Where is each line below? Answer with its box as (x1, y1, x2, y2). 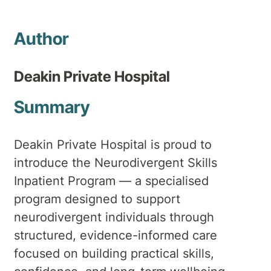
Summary (14, 96, 90, 117)
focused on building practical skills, (14, 246, 214, 261)
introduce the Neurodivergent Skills (14, 155, 217, 170)
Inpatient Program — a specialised (14, 173, 209, 188)
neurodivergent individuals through (14, 209, 214, 224)
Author (14, 28, 69, 50)
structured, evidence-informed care (14, 227, 217, 243)
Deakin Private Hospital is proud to (14, 137, 212, 152)
